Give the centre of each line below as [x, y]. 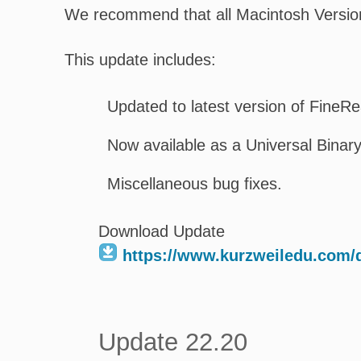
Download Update [162, 231]
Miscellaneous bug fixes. [195, 184]
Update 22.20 [173, 342]
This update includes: [140, 60]
